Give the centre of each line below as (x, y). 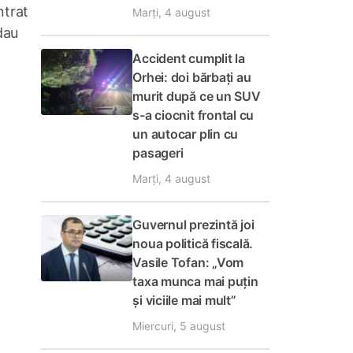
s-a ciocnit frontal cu (193, 115)
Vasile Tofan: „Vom (188, 262)
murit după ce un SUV (197, 96)
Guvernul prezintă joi (193, 225)
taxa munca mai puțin (195, 281)
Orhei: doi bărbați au (192, 77)
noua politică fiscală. (193, 243)
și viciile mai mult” (184, 300)
